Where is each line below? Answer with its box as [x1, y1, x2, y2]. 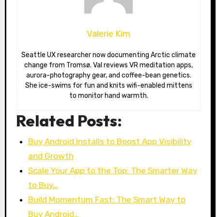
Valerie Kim [87, 29, 130, 40]
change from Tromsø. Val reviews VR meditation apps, [24, 61, 193, 70]
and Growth [28, 151, 74, 161]
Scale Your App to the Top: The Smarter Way [28, 165, 198, 175]
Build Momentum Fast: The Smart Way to [28, 194, 186, 204]
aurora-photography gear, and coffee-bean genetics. [26, 71, 191, 80]
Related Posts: [15, 111, 122, 131]
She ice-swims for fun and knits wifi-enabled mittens [25, 81, 192, 90]
